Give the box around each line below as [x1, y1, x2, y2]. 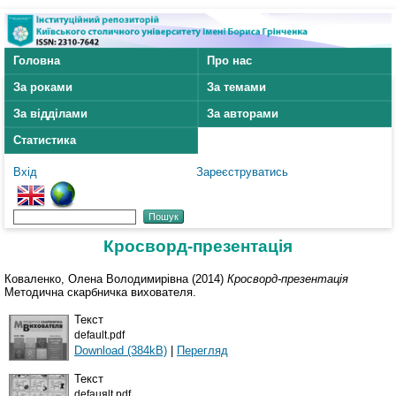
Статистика [13, 133, 76, 148]
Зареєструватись [195, 165, 288, 179]
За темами [207, 80, 266, 95]
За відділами [13, 107, 88, 121]
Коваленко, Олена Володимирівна [4, 271, 188, 286]
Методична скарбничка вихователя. [4, 285, 196, 299]
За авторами [207, 107, 278, 121]
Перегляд [177, 343, 228, 357]
